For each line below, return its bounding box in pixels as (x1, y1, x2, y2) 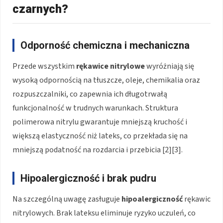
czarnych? (12, 1, 68, 16)
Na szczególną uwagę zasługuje (12, 193, 121, 205)
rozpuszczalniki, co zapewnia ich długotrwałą (12, 88, 167, 100)
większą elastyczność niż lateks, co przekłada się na (12, 130, 188, 141)
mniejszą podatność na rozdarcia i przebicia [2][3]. (12, 144, 183, 155)
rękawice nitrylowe (76, 60, 145, 72)
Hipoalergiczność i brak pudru (20, 172, 156, 184)
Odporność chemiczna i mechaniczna (20, 39, 190, 51)
